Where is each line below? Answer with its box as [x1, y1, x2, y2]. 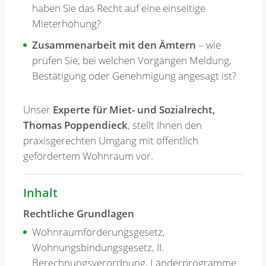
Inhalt [23, 185, 58, 201]
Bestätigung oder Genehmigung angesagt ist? [31, 69, 236, 83]
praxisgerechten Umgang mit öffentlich [23, 134, 198, 148]
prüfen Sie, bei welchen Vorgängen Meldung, [31, 53, 232, 68]
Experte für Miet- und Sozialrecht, [52, 103, 216, 117]
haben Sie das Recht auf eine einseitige [31, 1, 205, 15]
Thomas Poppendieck [23, 118, 128, 132]
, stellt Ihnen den [127, 118, 202, 132]
